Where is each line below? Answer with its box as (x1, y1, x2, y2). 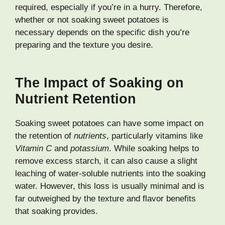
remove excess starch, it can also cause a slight (15, 156, 197, 166)
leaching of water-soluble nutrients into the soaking (15, 169, 205, 179)
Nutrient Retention (15, 91, 136, 107)
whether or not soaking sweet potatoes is (15, 15, 169, 25)
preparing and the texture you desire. (15, 40, 153, 50)
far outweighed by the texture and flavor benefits (15, 194, 196, 204)
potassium (70, 144, 109, 154)
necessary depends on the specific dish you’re (15, 27, 189, 37)
